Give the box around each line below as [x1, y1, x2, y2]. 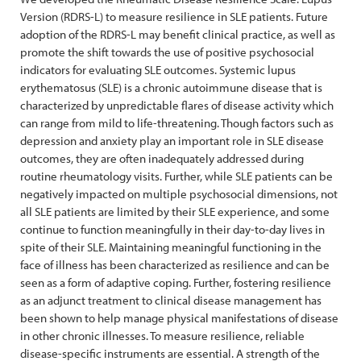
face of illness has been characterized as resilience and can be [20, 257, 330, 272]
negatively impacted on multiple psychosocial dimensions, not [20, 186, 338, 201]
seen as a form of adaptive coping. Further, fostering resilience [20, 275, 331, 290]
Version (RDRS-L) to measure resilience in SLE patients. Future [20, 9, 328, 24]
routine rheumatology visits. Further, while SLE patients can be [20, 168, 333, 184]
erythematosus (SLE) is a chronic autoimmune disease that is [20, 80, 322, 95]
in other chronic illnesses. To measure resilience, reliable [20, 328, 305, 343]
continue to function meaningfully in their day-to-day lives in [20, 222, 325, 237]
